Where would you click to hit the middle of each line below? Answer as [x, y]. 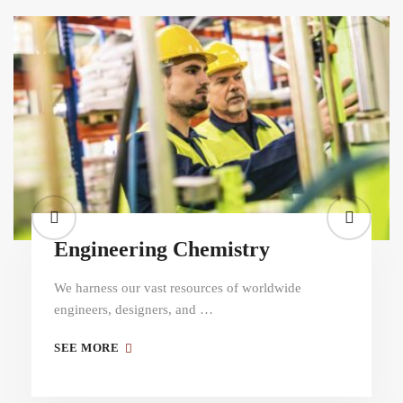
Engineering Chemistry [162, 249]
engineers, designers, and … [134, 309]
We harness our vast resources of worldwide [178, 287]
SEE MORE [88, 347]
